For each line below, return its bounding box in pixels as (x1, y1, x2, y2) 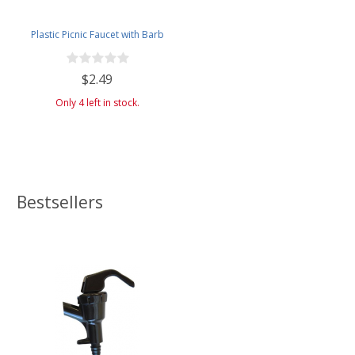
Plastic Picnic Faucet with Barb (30, 28, 164, 41)
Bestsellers (17, 190, 103, 213)
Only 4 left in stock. (55, 95, 139, 109)
